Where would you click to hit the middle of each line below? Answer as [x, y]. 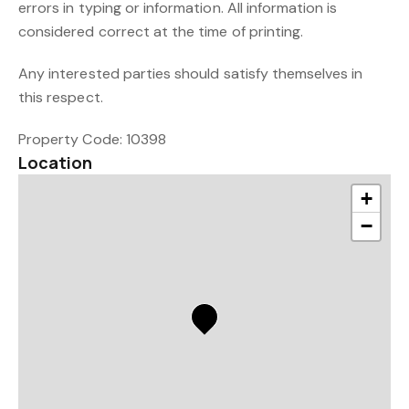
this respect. [61, 97]
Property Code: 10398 [92, 139]
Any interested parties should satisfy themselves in [191, 73]
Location [56, 163]
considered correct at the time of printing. [161, 31]
